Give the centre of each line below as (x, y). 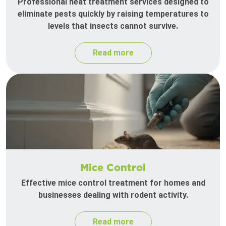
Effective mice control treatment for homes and (113, 183)
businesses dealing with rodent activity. (113, 195)
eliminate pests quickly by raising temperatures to (113, 14)
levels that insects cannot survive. (113, 26)
